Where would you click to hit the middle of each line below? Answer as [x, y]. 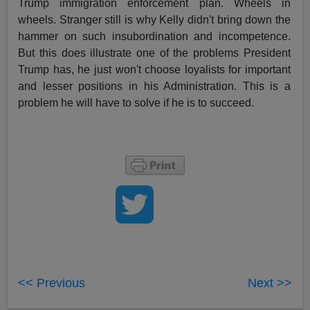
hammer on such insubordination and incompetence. [154, 36]
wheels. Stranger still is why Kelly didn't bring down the [154, 19]
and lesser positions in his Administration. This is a [154, 86]
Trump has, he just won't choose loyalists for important [154, 69]
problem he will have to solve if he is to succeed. [136, 102]
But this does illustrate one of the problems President [154, 53]
